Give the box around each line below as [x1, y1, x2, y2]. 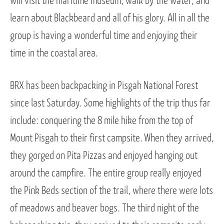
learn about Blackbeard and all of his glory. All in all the [10, 12, 209, 24]
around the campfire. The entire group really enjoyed [10, 167, 201, 179]
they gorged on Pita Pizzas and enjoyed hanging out [10, 150, 197, 161]
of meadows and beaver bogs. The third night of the [10, 202, 199, 214]
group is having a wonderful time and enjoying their [10, 30, 197, 41]
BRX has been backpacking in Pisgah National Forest [10, 80, 198, 91]
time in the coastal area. [10, 47, 98, 59]
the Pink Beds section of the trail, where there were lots [10, 185, 213, 196]
